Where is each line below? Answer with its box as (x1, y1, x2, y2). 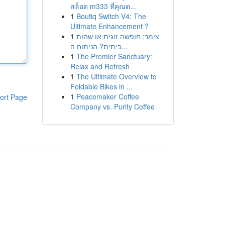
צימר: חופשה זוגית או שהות (76, 31, 159, 41)
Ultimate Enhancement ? (70, 21, 149, 31)
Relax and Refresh (70, 61, 130, 71)
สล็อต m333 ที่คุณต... (70, 1, 136, 11)
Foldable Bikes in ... (70, 81, 133, 91)
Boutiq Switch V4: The (76, 11, 146, 21)
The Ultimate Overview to (76, 71, 157, 81)
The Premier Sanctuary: (76, 51, 152, 61)
